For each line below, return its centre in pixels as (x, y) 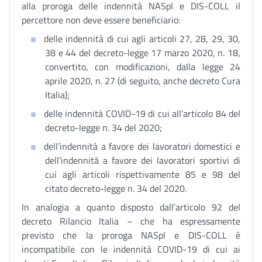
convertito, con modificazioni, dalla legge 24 (143, 67)
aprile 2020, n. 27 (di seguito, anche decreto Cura (143, 81)
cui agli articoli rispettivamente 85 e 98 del (143, 174)
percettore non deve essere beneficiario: (101, 20)
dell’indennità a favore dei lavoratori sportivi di (143, 160)
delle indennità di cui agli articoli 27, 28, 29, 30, (142, 39)
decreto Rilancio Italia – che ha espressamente (131, 221)
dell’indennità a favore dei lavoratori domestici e (142, 146)
